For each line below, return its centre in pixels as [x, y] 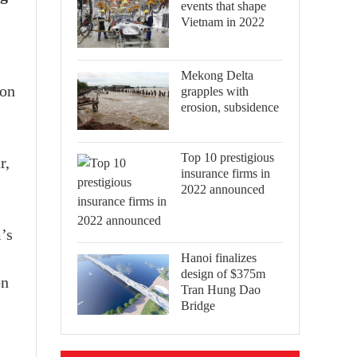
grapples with [215, 91]
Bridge [198, 305]
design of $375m [223, 273]
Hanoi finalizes [219, 257]
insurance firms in [226, 173]
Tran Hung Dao [221, 289]
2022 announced [223, 189]
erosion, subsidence [230, 107]
